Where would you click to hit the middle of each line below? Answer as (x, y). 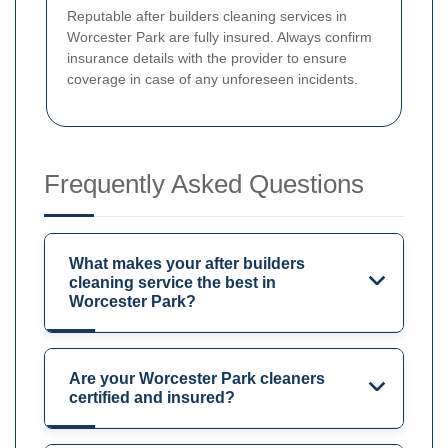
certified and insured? (152, 397)
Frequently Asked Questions (204, 183)
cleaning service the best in (172, 282)
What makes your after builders (187, 263)
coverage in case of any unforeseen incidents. (212, 78)
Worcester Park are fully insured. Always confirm (219, 36)
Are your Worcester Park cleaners (197, 378)
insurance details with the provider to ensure (207, 57)
